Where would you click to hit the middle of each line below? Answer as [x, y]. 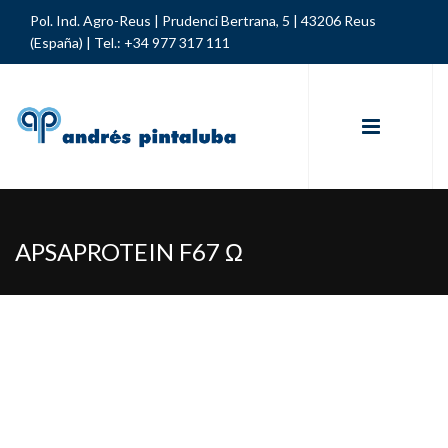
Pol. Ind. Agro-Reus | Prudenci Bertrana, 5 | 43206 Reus [203, 20]
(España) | [60, 42]
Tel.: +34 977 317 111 [160, 42]
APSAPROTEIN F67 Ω [129, 251]
